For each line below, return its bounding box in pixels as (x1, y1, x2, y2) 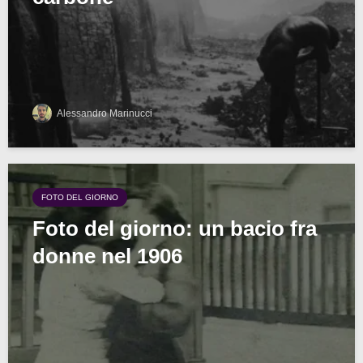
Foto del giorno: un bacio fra (32, 216, 317, 241)
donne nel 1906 (32, 244, 182, 269)
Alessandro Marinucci (55, 108, 152, 120)
